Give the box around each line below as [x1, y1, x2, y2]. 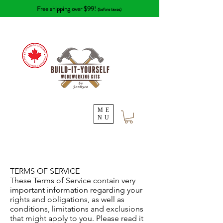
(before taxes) [98, 6, 121, 12]
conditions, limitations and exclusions [10, 204, 143, 214]
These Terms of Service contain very [10, 176, 135, 186]
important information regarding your [10, 185, 142, 195]
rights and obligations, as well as [10, 195, 124, 205]
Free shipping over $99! [37, 4, 98, 13]
